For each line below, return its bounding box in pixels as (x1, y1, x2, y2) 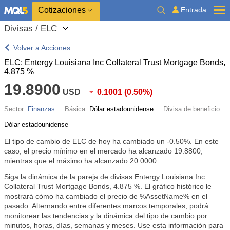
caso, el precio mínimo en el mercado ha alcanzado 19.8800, (4, 147, 203, 155)
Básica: (65, 105, 89, 113)
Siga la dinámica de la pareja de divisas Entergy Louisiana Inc (4, 172, 205, 181)
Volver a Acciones (13, 44, 70, 52)
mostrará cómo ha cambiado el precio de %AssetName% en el (4, 192, 207, 200)
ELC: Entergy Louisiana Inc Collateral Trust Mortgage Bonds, (4, 58, 225, 67)
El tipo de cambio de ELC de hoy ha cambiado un (4, 137, 167, 145)
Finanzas (28, 105, 55, 113)
